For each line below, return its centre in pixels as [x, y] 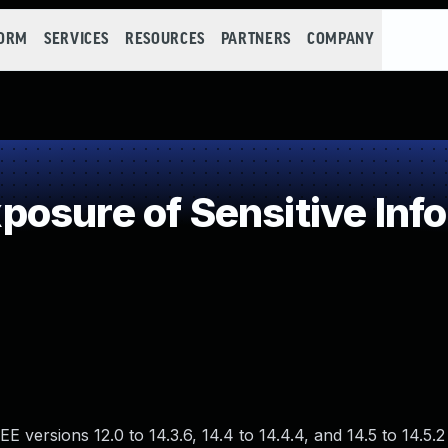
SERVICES [76, 39]
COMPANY [340, 39]
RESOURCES [165, 39]
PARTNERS [255, 39]
